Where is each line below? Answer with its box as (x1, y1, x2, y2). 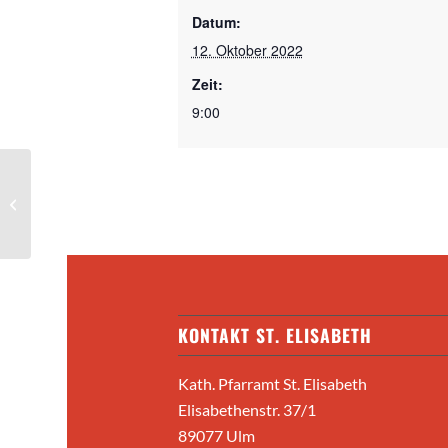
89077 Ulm (177, 425, 255, 445)
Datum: (191, 12, 241, 32)
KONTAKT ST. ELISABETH (177, 321, 372, 348)
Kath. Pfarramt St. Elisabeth (177, 373, 367, 393)
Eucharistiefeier (35, 194, 125, 211)
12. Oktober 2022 (191, 40, 303, 60)
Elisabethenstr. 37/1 (177, 399, 316, 419)
